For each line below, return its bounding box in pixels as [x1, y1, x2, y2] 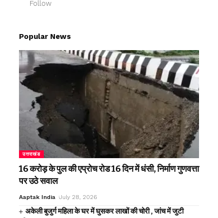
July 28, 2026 [59, 194, 97, 201]
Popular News [19, 32, 71, 41]
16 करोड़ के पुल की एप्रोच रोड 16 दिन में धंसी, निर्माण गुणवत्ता [19, 163, 199, 175]
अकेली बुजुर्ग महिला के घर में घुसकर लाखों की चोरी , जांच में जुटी [25, 207, 184, 216]
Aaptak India [19, 194, 55, 201]
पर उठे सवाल [19, 176, 58, 187]
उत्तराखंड [22, 151, 40, 157]
